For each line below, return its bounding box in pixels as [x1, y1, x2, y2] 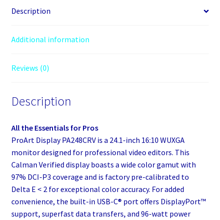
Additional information [11, 34, 89, 45]
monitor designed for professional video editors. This [11, 147, 190, 157]
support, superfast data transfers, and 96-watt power [11, 208, 191, 219]
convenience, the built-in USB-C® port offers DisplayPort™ [11, 196, 206, 206]
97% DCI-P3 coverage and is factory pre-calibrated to [11, 171, 189, 182]
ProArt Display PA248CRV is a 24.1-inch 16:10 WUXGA [11, 135, 185, 145]
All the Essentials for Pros [11, 122, 98, 133]
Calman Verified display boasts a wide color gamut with [11, 159, 196, 169]
